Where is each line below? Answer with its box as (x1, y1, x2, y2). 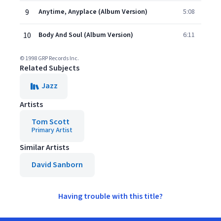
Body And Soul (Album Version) (38, 30, 133, 40)
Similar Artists (20, 142, 69, 153)
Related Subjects (20, 63, 79, 74)
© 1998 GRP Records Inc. (20, 54, 79, 63)
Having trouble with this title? (58, 191, 163, 202)
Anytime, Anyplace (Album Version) (38, 7, 147, 17)
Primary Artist (32, 125, 73, 135)
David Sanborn (32, 159, 83, 170)
